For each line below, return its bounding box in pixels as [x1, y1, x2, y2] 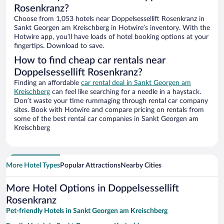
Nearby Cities [120, 162, 161, 169]
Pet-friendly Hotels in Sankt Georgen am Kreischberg [6, 207, 167, 215]
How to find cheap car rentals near [14, 55, 165, 66]
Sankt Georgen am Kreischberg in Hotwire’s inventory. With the [14, 24, 210, 32]
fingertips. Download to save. [14, 42, 104, 50]
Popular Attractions [60, 162, 120, 169]
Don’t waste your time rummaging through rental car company [14, 97, 208, 105]
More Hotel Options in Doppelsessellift [6, 183, 179, 194]
